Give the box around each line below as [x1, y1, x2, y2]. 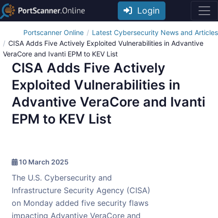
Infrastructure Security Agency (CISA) [12, 185, 150, 195]
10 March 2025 [18, 157, 69, 166]
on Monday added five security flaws [12, 198, 148, 208]
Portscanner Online [23, 28, 84, 36]
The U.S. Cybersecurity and [12, 172, 112, 182]
